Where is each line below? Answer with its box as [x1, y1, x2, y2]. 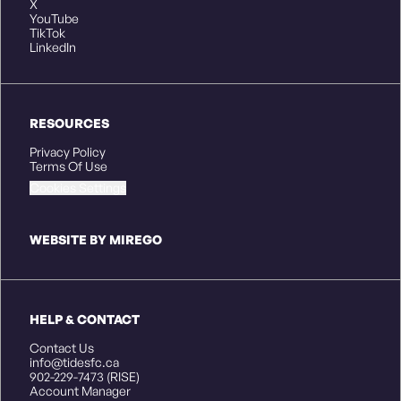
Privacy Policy [30, 144, 106, 160]
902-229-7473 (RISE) [30, 369, 140, 385]
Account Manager [30, 383, 131, 399]
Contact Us [30, 340, 94, 356]
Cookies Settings [30, 180, 126, 196]
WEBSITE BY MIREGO [30, 232, 162, 248]
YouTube [30, 11, 79, 27]
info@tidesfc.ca [30, 354, 119, 371]
